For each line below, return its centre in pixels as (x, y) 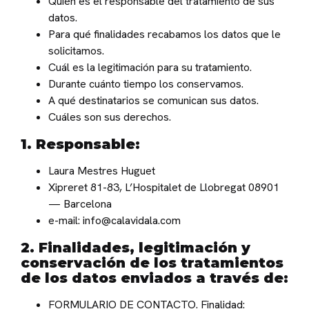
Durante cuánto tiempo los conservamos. (146, 84)
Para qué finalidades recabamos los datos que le (165, 34)
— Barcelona (80, 204)
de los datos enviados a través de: (154, 278)
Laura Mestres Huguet (102, 171)
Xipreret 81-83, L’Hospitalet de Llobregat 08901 (164, 188)
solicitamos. (76, 51)
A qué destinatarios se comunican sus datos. (153, 101)
